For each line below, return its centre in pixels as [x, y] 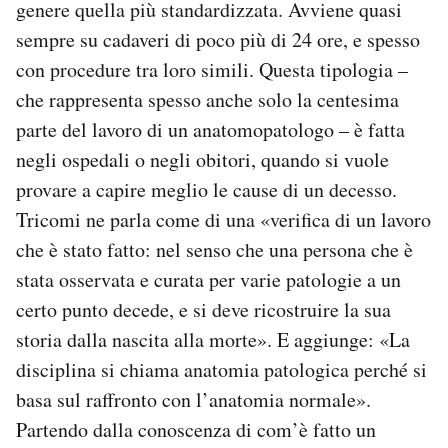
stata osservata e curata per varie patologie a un [208, 280]
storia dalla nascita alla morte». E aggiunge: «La [213, 340]
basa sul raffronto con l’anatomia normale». [193, 400]
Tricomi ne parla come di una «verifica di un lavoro [223, 220]
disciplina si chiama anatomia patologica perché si [221, 370]
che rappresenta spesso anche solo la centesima [207, 100]
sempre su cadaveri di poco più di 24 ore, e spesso [218, 40]
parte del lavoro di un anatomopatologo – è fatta [210, 130]
